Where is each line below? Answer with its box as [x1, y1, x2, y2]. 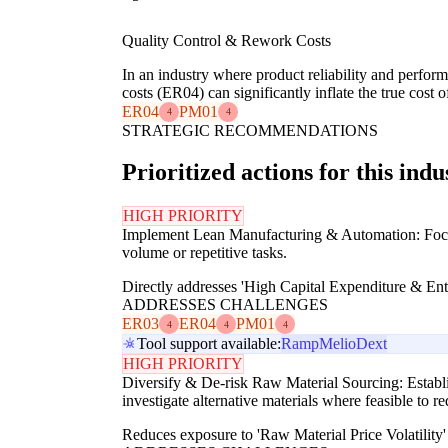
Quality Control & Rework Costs [122, 31, 331, 49]
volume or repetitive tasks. [122, 244, 287, 262]
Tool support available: [137, 335, 281, 353]
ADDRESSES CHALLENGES [122, 296, 328, 314]
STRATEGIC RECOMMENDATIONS [122, 121, 378, 139]
